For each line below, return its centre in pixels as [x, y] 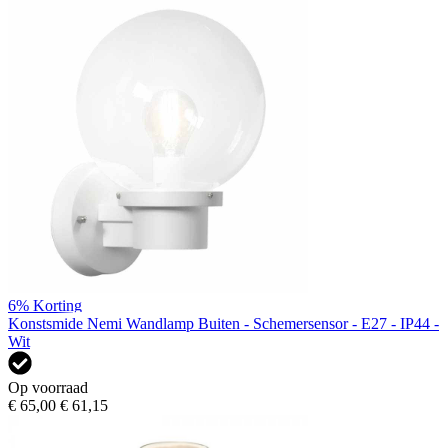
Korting [57, 305]
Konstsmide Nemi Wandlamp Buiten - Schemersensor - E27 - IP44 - [223, 323]
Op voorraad [48, 387]
